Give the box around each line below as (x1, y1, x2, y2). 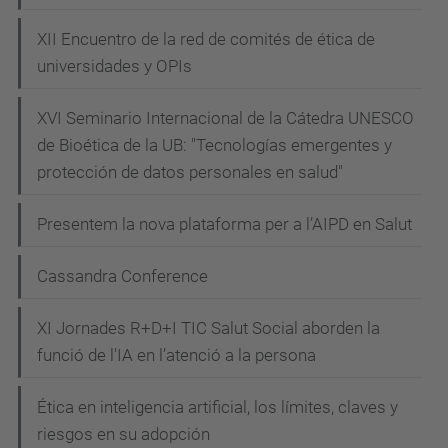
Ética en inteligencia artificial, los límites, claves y (37, 396, 398, 417)
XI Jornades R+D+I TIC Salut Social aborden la (37, 317, 380, 338)
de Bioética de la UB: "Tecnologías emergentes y (37, 134, 392, 155)
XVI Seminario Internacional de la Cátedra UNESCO (37, 107, 414, 128)
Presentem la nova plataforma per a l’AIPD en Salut (37, 213, 412, 234)
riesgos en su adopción (37, 423, 210, 444)
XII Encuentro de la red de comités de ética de (37, 28, 375, 49)
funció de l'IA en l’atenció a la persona (37, 344, 316, 365)
